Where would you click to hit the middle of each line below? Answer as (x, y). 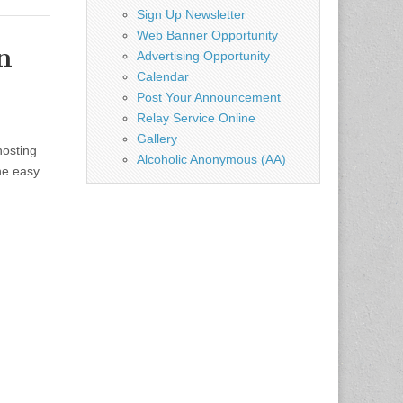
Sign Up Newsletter (191, 14)
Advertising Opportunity (203, 55)
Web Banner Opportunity (207, 35)
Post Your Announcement (209, 97)
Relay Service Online (196, 117)
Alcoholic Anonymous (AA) (211, 159)
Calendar (163, 76)
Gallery (157, 138)
